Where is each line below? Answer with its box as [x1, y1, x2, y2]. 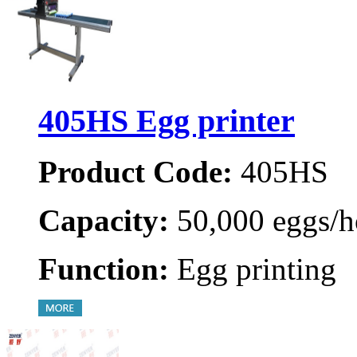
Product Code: [38, 155, 233, 190]
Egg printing [169, 252, 336, 287]
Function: [38, 252, 169, 287]
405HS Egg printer [38, 102, 295, 139]
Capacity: [38, 203, 169, 238]
